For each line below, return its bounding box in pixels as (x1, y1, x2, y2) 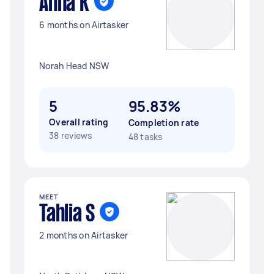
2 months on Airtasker (39, 229, 128, 241)
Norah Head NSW (39, 60, 109, 72)
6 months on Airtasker (39, 19, 129, 31)
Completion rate (128, 117, 199, 128)
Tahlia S (39, 204, 95, 226)
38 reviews (49, 130, 92, 141)
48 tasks (128, 131, 163, 143)
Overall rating (49, 116, 109, 128)
